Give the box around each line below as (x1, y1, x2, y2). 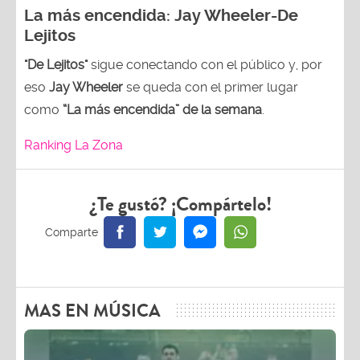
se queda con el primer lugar (123, 79, 298, 95)
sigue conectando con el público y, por (88, 56, 322, 72)
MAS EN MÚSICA (24, 297, 161, 324)
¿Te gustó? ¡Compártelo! (88, 190, 272, 219)
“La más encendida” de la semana (63, 101, 262, 117)
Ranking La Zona (24, 137, 123, 153)
